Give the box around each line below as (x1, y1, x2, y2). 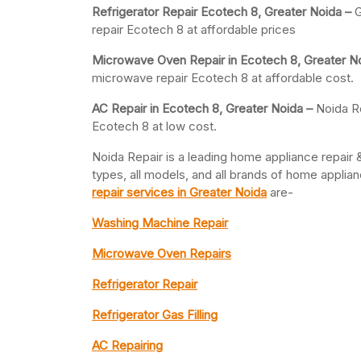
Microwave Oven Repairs (92, 246, 231, 262)
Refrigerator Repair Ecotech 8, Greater (92, 4, 306, 20)
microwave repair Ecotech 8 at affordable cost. (92, 70, 354, 86)
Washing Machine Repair (92, 215, 228, 231)
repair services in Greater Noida (92, 185, 267, 201)
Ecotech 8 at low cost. (92, 118, 217, 135)
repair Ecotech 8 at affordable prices (92, 22, 296, 38)
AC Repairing (92, 338, 163, 354)
